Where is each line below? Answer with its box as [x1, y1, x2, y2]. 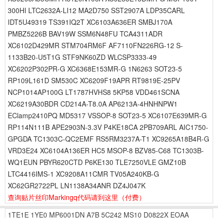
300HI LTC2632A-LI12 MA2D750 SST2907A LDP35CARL [8, 5, 185, 15]
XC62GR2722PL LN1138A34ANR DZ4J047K [8, 181, 145, 190]
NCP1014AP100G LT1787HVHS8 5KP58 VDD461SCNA [8, 87, 180, 97]
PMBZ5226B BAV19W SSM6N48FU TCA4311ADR [8, 29, 163, 38]
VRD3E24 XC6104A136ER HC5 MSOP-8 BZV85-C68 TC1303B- [8, 145, 204, 155]
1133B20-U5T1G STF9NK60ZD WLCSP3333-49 [8, 52, 157, 62]
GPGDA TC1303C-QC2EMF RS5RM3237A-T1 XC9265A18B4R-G [8, 134, 209, 144]
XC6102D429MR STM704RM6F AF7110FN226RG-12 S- [8, 40, 183, 50]
